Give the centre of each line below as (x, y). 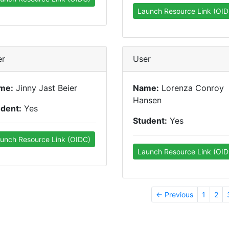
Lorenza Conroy (191, 88)
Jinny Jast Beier (45, 88)
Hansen (147, 100)
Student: (150, 121)
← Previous (175, 194)
